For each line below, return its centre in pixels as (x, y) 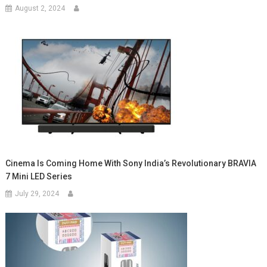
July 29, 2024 (37, 194)
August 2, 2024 (40, 9)
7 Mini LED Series (39, 177)
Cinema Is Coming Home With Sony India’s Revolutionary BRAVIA (131, 164)
